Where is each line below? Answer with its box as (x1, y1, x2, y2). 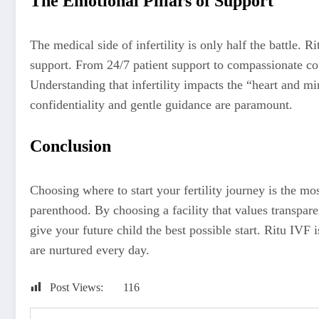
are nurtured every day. (30, 242, 150, 257)
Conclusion (30, 136, 111, 155)
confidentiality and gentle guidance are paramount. (30, 98, 293, 113)
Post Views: (50, 281, 103, 293)
